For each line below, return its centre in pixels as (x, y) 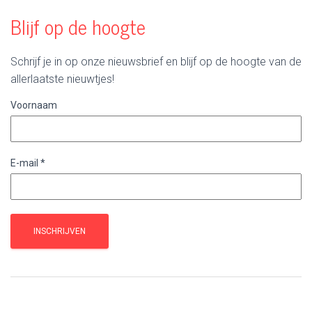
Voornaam (34, 105)
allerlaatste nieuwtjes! (62, 79)
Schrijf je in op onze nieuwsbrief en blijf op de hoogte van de (156, 62)
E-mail (25, 163)
